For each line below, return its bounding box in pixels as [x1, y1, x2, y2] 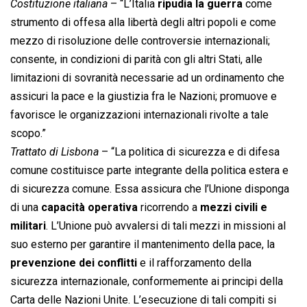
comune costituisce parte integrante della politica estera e [10, 164, 288, 177]
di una [10, 201, 41, 214]
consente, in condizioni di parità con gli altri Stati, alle [10, 53, 262, 66]
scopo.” [10, 127, 46, 140]
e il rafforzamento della [137, 256, 251, 270]
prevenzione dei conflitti [10, 256, 137, 270]
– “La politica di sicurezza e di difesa [99, 145, 280, 159]
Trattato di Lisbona [10, 145, 99, 159]
